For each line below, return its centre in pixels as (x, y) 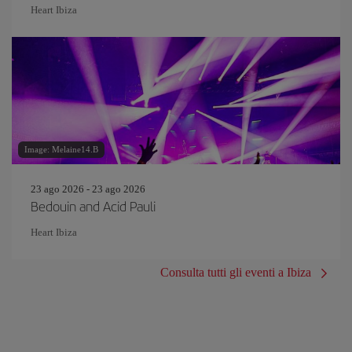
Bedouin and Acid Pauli (93, 206)
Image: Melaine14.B (61, 149)
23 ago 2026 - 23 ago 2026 (88, 189)
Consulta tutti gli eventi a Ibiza (236, 272)
